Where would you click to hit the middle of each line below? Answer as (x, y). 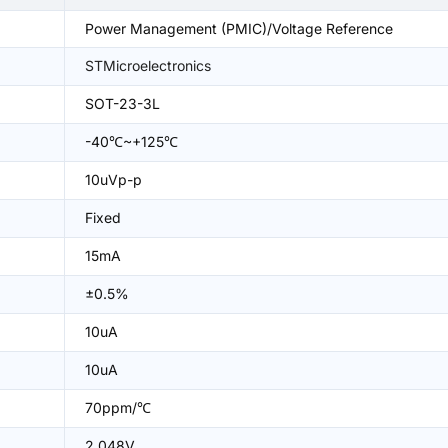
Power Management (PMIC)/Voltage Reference (239, 28)
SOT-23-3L (122, 103)
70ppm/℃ (118, 407)
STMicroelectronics (148, 65)
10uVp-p (113, 179)
